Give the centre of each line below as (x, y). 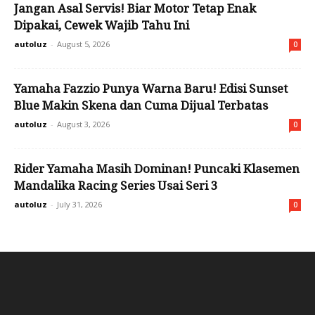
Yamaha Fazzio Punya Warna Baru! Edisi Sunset (151, 89)
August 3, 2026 (83, 124)
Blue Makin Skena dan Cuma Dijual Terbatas (141, 106)
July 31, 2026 (79, 205)
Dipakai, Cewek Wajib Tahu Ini (102, 26)
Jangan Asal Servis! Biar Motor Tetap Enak (135, 9)
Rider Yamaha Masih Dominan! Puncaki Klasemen (157, 169)
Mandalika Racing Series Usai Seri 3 (116, 186)
